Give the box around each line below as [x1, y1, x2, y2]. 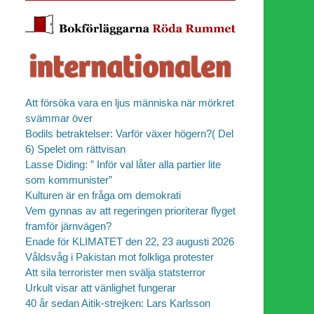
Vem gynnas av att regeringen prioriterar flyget [25, 204, 235, 217]
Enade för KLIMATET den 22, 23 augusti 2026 [25, 235, 234, 247]
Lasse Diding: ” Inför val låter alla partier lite [25, 158, 221, 170]
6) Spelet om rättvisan [25, 142, 125, 155]
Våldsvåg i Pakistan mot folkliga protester [25, 250, 214, 263]
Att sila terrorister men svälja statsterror [25, 266, 205, 278]
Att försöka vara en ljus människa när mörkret [25, 96, 234, 109]
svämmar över [25, 111, 93, 124]
